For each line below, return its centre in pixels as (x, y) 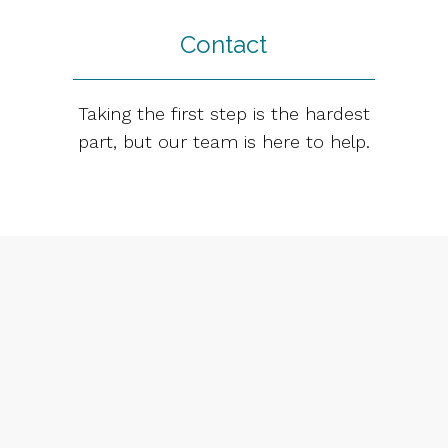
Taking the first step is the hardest (223, 114)
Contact (224, 45)
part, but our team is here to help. (223, 142)
